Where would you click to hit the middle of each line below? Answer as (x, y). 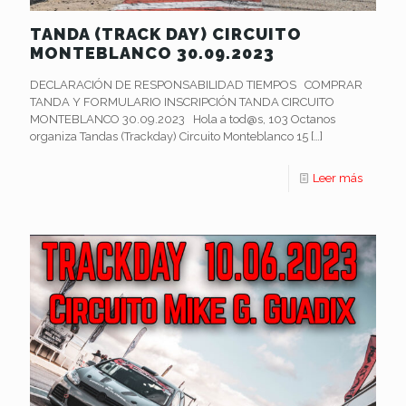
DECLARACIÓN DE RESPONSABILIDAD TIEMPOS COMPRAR (196, 84)
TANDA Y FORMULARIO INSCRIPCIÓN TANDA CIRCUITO (182, 101)
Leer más (338, 178)
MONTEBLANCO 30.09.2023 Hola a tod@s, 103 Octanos (183, 119)
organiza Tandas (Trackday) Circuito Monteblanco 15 (169, 136)
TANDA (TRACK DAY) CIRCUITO (166, 34)
